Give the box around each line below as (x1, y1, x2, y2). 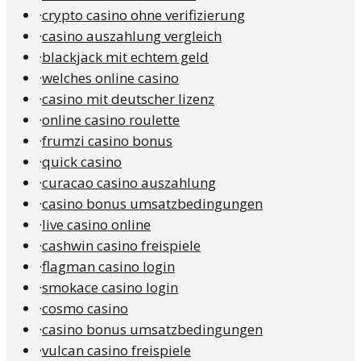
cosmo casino (42, 299, 128, 318)
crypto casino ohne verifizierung (42, 6, 245, 25)
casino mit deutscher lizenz (42, 89, 214, 109)
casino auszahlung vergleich (42, 27, 222, 46)
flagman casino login (42, 257, 175, 276)
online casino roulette (42, 110, 180, 130)
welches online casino (42, 68, 179, 88)
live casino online (42, 215, 151, 234)
